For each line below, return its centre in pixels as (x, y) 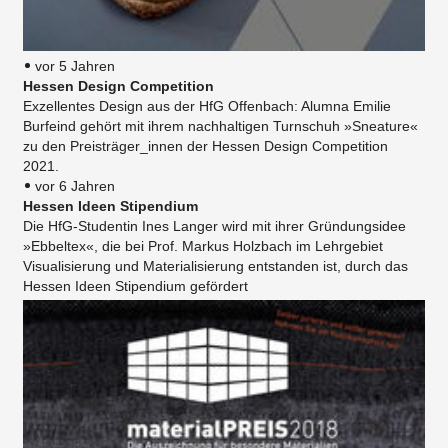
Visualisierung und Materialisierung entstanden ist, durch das (215, 265)
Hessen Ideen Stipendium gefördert (135, 285)
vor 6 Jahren (75, 185)
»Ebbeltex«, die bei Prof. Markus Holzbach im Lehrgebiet (203, 245)
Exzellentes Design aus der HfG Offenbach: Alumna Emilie (207, 105)
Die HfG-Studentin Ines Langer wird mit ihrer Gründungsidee (214, 225)
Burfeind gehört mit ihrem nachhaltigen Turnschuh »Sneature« (220, 125)
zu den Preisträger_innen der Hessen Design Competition (205, 145)
